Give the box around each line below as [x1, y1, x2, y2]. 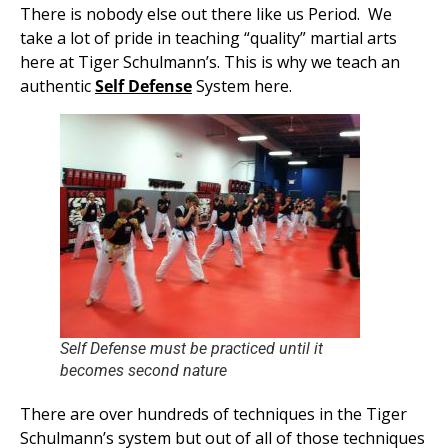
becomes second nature [60, 361, 227, 381]
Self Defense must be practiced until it [60, 339, 323, 359]
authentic [20, 75, 95, 98]
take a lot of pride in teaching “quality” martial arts [20, 27, 397, 50]
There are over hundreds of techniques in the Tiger [20, 403, 407, 426]
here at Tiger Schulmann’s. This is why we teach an [20, 51, 400, 74]
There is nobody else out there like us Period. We [20, 3, 392, 26]
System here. [192, 75, 292, 98]
